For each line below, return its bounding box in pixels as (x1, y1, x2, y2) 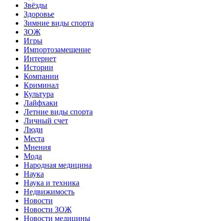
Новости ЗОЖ (24, 205, 72, 214)
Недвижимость (24, 187, 74, 196)
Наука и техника (24, 178, 79, 187)
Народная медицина (24, 160, 92, 169)
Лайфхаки (24, 98, 58, 107)
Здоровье (24, 9, 54, 18)
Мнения (24, 143, 51, 151)
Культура (24, 89, 54, 98)
